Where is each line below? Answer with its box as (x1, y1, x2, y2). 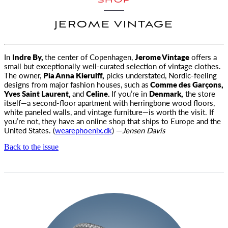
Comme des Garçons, (149, 79, 223, 90)
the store (183, 88, 215, 99)
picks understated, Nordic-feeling (104, 70, 217, 80)
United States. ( (4, 125, 55, 135)
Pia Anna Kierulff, (43, 70, 104, 80)
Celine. (86, 88, 111, 99)
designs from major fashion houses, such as (4, 79, 149, 90)
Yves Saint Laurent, (4, 88, 72, 99)
